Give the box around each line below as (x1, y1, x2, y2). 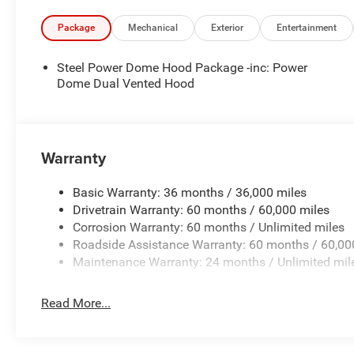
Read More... (41, 296, 111, 311)
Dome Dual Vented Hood (57, 76, 195, 92)
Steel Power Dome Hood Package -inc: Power (57, 60, 308, 76)
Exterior (211, 22, 244, 34)
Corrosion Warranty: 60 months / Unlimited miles (73, 220, 345, 235)
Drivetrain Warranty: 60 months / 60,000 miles (73, 202, 330, 218)
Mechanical (128, 22, 179, 34)
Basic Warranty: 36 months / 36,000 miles (73, 185, 307, 201)
